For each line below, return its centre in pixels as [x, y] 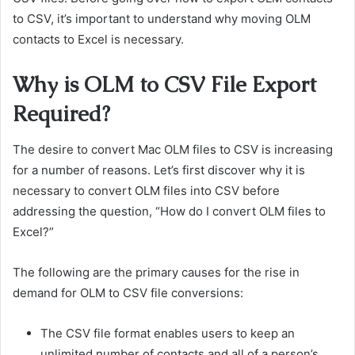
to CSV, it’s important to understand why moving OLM [162, 19]
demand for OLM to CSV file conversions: [128, 292]
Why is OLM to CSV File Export [164, 84]
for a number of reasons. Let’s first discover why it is [159, 170]
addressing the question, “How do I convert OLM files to [169, 211]
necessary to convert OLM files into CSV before [146, 190]
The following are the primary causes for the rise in [156, 272]
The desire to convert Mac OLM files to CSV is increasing [173, 149]
